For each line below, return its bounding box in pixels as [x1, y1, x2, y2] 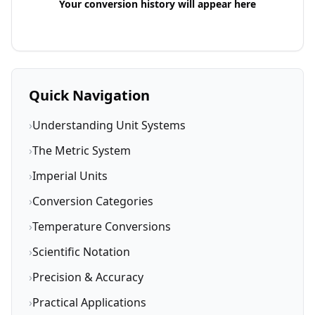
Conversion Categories [32, 193, 153, 209]
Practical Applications [32, 295, 146, 310]
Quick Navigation [29, 86, 150, 105]
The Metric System [32, 143, 131, 158]
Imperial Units [32, 168, 108, 184]
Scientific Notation [32, 244, 130, 259]
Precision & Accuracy [32, 269, 143, 285]
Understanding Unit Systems [32, 117, 186, 133]
